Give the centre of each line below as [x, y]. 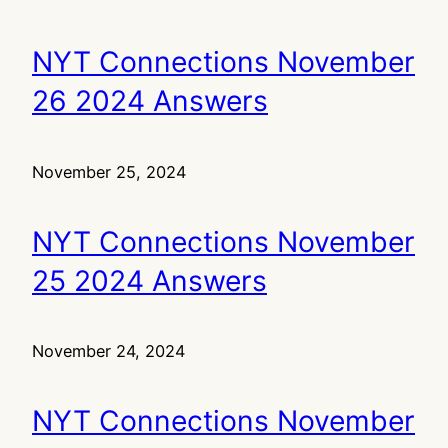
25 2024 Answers [149, 280]
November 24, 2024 [108, 351]
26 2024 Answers [150, 101]
